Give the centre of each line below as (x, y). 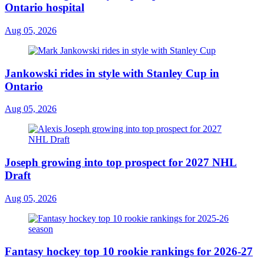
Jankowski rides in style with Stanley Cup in (112, 73)
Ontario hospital (44, 8)
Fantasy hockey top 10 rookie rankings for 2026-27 (129, 252)
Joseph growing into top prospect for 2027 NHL (121, 162)
